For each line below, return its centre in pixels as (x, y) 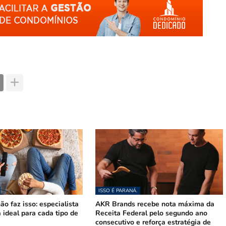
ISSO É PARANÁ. (118, 190)
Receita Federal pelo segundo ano (152, 213)
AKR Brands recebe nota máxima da (155, 204)
